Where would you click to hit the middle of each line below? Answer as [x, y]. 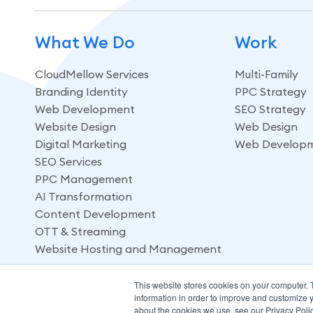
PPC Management [84, 179]
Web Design [267, 126]
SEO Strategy [271, 109]
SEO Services [68, 161]
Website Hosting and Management [128, 248]
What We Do [85, 42]
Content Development [95, 213]
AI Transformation [83, 196]
